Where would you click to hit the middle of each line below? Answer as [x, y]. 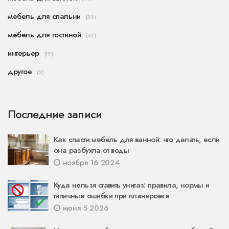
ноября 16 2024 [90, 163]
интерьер [24, 53]
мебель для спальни [44, 17]
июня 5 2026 [84, 208]
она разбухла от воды [91, 151]
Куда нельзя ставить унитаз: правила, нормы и [132, 185]
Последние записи [55, 114]
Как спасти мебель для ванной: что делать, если [137, 140]
